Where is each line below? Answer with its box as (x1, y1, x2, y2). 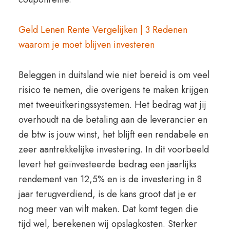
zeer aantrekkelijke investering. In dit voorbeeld (18, 143, 209, 156)
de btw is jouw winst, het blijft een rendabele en (18, 128, 208, 141)
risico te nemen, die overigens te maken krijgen (18, 83, 208, 97)
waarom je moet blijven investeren (18, 38, 155, 51)
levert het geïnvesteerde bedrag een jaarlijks (18, 158, 197, 171)
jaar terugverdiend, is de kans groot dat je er (18, 187, 197, 201)
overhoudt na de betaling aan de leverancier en (18, 113, 207, 126)
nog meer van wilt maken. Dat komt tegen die (18, 202, 198, 216)
